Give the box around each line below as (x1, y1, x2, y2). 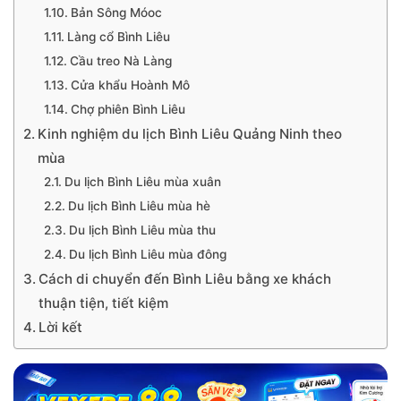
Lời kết (38, 319, 83, 336)
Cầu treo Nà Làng (69, 54, 172, 68)
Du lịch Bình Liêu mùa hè (67, 199, 210, 213)
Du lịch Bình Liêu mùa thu (68, 223, 216, 237)
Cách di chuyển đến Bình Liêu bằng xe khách (38, 270, 332, 287)
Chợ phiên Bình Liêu (70, 102, 185, 116)
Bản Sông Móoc (70, 5, 162, 20)
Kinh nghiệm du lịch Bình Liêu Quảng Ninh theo (38, 125, 343, 142)
